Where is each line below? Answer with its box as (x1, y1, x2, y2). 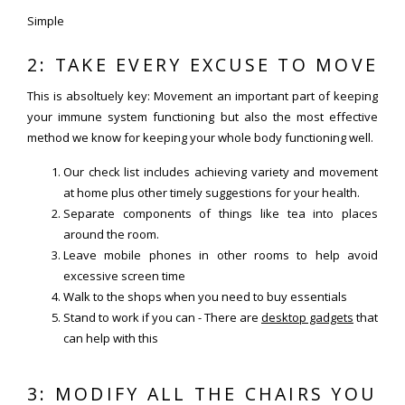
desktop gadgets (261, 308, 353, 325)
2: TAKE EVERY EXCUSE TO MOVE (27, 52, 378, 77)
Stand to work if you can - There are (63, 308, 261, 325)
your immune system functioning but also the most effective (27, 108, 378, 125)
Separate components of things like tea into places (63, 204, 378, 221)
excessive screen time (63, 267, 185, 284)
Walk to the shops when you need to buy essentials (63, 287, 347, 305)
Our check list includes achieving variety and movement (63, 163, 378, 180)
